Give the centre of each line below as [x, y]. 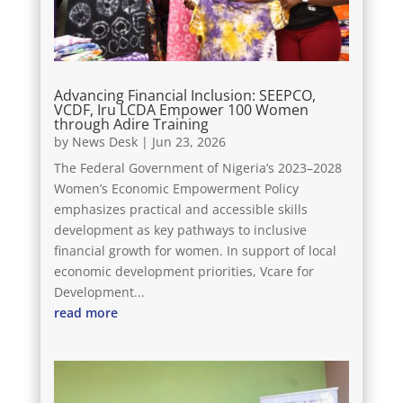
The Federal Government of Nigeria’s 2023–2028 [197, 167]
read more [85, 312]
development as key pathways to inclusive [180, 229]
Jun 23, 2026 [188, 141]
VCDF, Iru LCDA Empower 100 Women [181, 109]
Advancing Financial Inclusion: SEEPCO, [184, 95]
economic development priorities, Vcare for [184, 271]
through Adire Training [131, 124]
